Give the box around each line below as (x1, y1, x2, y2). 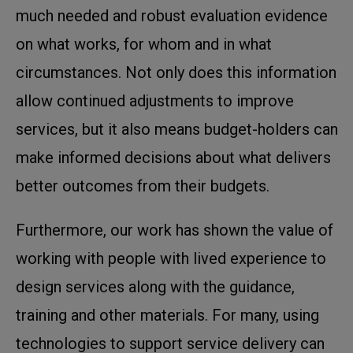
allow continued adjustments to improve (16, 91, 294, 110)
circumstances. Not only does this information (16, 62, 336, 82)
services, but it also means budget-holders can (16, 119, 338, 139)
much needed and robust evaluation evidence (16, 6, 328, 25)
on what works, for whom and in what (16, 34, 272, 54)
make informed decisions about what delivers (16, 147, 331, 167)
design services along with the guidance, (16, 277, 295, 296)
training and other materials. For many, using (16, 305, 319, 325)
